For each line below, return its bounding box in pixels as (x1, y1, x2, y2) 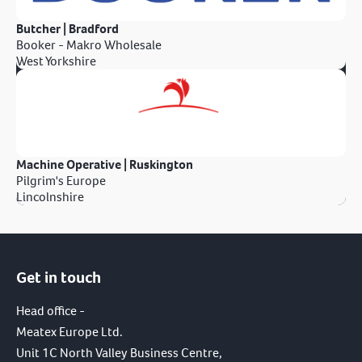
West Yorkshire (16, 53, 96, 70)
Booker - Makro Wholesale (16, 36, 162, 54)
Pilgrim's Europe (16, 172, 106, 190)
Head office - (16, 302, 85, 320)
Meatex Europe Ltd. (16, 323, 123, 341)
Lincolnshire (16, 188, 84, 206)
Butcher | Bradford (16, 20, 119, 38)
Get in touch (16, 267, 101, 289)
